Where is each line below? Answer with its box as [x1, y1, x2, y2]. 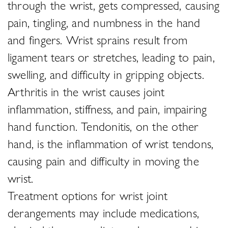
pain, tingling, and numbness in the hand [8, 13, 201, 31]
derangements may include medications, [8, 204, 199, 221]
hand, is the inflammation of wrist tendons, [8, 134, 214, 152]
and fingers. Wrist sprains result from [8, 31, 188, 48]
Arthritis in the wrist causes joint [8, 82, 165, 100]
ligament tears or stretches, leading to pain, [8, 48, 215, 66]
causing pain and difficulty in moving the [8, 152, 199, 169]
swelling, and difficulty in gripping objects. [8, 65, 204, 83]
